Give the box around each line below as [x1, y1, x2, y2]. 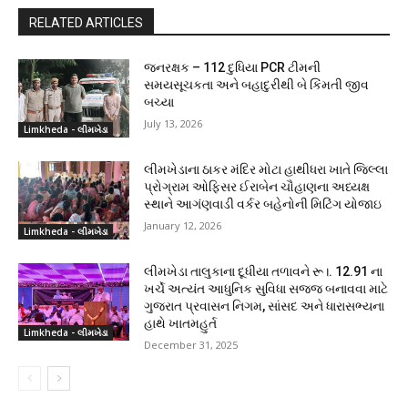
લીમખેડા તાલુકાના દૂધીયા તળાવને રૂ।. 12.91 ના [144, 263, 383, 279]
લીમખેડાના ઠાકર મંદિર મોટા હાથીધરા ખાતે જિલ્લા [144, 162, 389, 178]
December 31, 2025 [144, 337, 239, 352]
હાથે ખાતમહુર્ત [144, 315, 218, 331]
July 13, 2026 [144, 117, 203, 131]
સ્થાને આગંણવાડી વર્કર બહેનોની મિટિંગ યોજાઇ [144, 197, 382, 212]
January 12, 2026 [144, 219, 222, 233]
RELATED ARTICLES [29, 15, 143, 31]
